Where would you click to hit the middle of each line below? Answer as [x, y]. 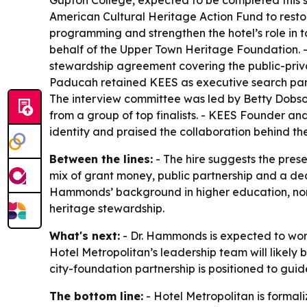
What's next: [85, 236]
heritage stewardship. [107, 208]
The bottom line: [96, 296]
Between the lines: [101, 159]
